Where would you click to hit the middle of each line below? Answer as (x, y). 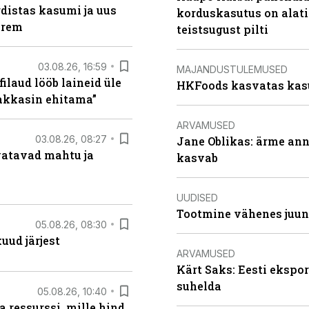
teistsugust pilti (222, 29)
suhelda (199, 286)
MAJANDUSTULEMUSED (232, 69)
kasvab (197, 158)
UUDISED (197, 197)
